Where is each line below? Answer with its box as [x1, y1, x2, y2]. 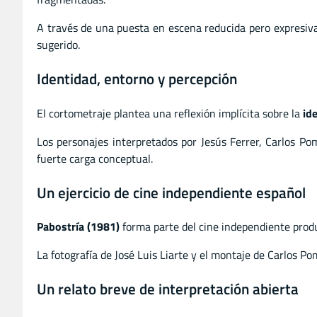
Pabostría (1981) [37, 218, 120, 236]
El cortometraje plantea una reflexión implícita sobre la [37, 104, 303, 122]
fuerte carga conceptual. [37, 149, 153, 167]
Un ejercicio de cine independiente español [37, 180, 306, 204]
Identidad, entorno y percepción [37, 67, 237, 90]
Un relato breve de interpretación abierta [37, 277, 299, 301]
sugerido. [37, 36, 80, 54]
